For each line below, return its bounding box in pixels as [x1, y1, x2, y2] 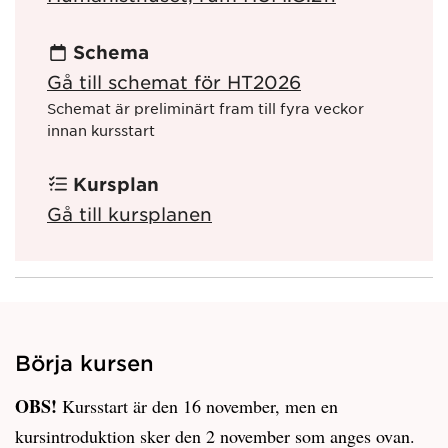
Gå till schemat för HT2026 [47, 71, 301, 94]
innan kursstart [47, 121, 155, 140]
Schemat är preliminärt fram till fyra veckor [47, 99, 364, 118]
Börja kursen [15, 349, 154, 375]
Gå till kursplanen [47, 202, 212, 225]
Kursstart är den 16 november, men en [57, 393, 338, 418]
